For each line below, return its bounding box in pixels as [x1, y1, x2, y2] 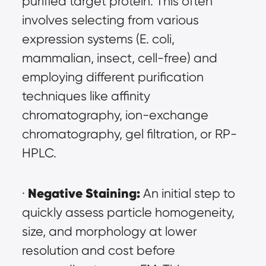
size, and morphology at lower [21, 224, 197, 239]
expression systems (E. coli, [21, 31, 175, 46]
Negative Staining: [27, 185, 140, 201]
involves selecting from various [21, 12, 199, 27]
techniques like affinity [21, 88, 150, 103]
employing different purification [21, 69, 204, 84]
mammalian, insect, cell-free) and [21, 50, 217, 65]
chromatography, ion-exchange [21, 107, 208, 122]
